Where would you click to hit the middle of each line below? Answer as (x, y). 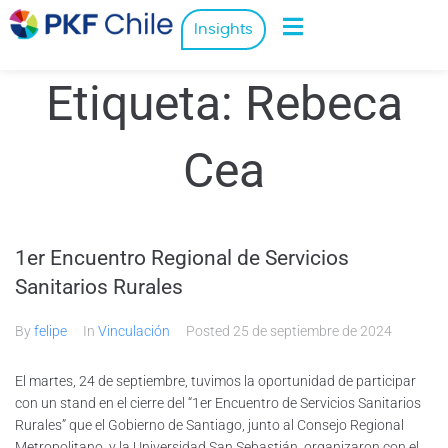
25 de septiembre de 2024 (312, 331)
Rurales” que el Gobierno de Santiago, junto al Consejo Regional (209, 425)
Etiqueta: (145, 103)
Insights (223, 28)
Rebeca (323, 103)
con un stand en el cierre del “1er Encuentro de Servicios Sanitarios (218, 403)
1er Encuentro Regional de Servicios (182, 258)
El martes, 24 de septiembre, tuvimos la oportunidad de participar (215, 381)
